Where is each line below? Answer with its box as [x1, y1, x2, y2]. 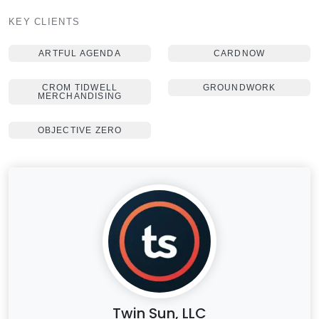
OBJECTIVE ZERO [37, 125, 122, 135]
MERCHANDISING [37, 91, 122, 101]
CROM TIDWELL [41, 83, 118, 93]
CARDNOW [213, 48, 266, 58]
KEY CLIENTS [9, 16, 80, 27]
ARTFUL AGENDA [38, 48, 121, 58]
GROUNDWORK [202, 83, 276, 93]
